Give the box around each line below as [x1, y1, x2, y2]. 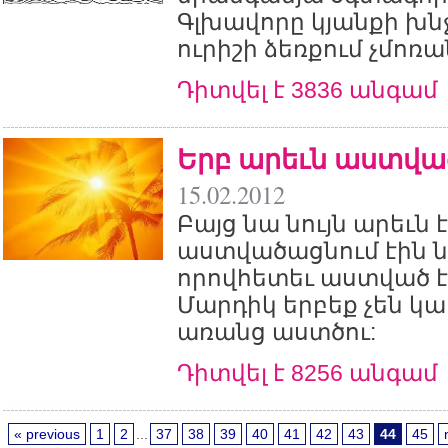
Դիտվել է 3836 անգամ [177, 77, 438, 103]
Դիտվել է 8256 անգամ [177, 360, 438, 386]
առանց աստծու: [177, 319, 376, 345]
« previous [14, 426, 80, 442]
